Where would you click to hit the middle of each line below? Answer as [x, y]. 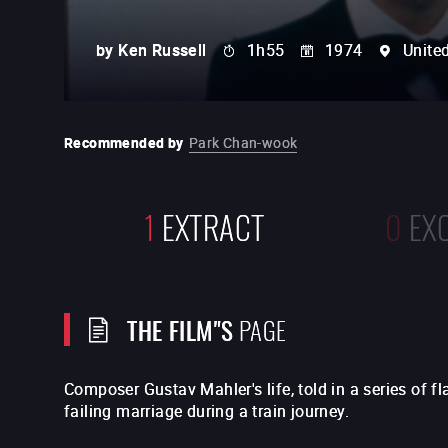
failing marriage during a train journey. [206, 411]
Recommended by [124, 142]
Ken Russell [162, 50]
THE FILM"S [180, 328]
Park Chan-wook [243, 142]
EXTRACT [213, 224]
